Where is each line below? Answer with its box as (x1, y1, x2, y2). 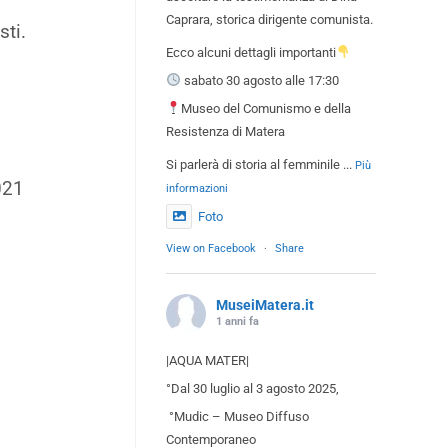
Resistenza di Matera (166, 123, 285, 139)
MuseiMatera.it (216, 296, 314, 313)
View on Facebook (166, 241, 256, 255)
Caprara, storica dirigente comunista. (166, 11, 373, 27)
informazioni (166, 181, 228, 195)
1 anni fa (216, 314, 259, 328)
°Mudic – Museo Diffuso (166, 408, 309, 424)
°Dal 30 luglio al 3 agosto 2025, (166, 380, 339, 396)
